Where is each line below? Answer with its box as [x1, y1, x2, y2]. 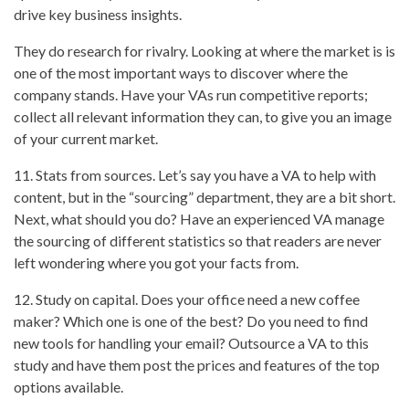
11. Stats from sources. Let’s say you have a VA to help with [14, 166, 376, 184]
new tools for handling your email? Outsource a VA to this [14, 334, 369, 352]
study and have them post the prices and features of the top [14, 356, 380, 374]
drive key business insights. [14, 5, 182, 24]
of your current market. [14, 130, 158, 148]
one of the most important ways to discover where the [14, 64, 348, 82]
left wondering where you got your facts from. [14, 254, 299, 272]
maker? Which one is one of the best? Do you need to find [14, 312, 368, 330]
